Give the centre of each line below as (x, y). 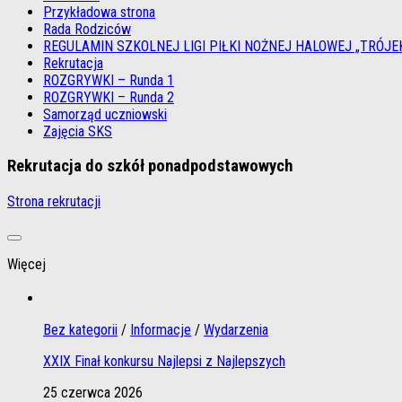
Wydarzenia (236, 329)
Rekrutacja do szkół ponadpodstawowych (150, 166)
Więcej (26, 265)
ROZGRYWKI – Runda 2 (109, 97)
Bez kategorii (80, 329)
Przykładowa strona (99, 12)
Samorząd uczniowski (105, 114)
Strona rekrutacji (54, 202)
